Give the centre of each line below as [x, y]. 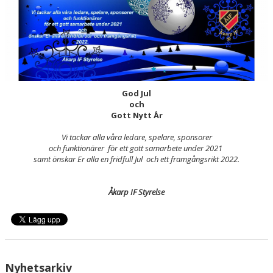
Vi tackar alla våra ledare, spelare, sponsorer [136, 137]
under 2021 [204, 148]
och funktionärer [77, 148]
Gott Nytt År [136, 115]
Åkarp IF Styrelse [136, 192]
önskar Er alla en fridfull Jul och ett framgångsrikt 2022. [146, 159]
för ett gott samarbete [145, 148]
